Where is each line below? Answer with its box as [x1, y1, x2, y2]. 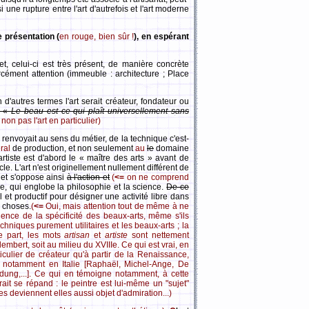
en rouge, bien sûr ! [59, 32, 134, 41]
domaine [154, 143, 189, 153]
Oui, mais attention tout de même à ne [43, 201, 190, 211]
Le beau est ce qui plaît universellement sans [11, 106, 190, 116]
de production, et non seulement [12, 143, 135, 153]
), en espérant [134, 32, 190, 41]
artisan [64, 230, 90, 240]
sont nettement [128, 230, 190, 240]
